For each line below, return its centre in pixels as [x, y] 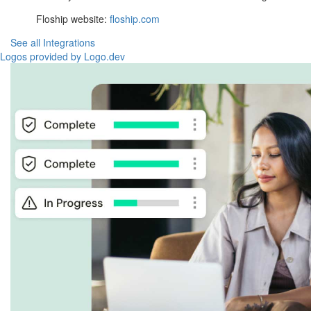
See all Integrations [53, 43]
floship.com [135, 19]
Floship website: [73, 19]
